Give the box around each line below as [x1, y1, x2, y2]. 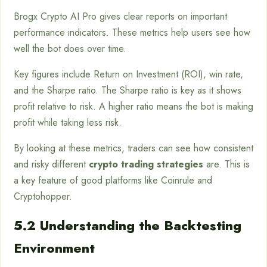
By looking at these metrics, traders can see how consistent [14, 141, 253, 156]
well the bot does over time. [14, 42, 126, 56]
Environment [14, 238, 95, 258]
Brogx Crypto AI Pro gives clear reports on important [14, 10, 227, 24]
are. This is [203, 157, 250, 172]
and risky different [14, 157, 89, 172]
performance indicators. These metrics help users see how [14, 26, 250, 40]
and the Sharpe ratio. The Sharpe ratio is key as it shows [14, 83, 241, 98]
